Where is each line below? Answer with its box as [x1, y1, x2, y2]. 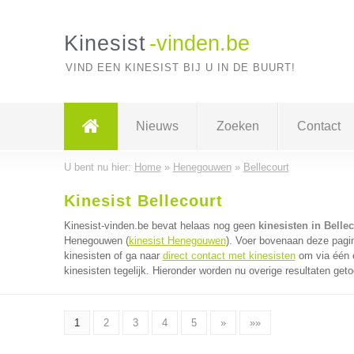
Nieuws [135, 119, 179, 133]
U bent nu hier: [63, 161, 134, 173]
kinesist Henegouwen [128, 235, 226, 247]
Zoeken [216, 119, 259, 133]
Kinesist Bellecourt [63, 192, 223, 209]
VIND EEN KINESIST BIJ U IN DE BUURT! [65, 62, 296, 73]
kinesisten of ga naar [63, 250, 163, 262]
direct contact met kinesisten [162, 250, 296, 262]
